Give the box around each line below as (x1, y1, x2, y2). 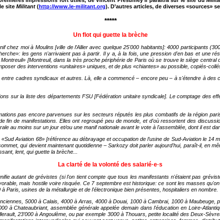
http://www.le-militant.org (39, 3, 106, 9)
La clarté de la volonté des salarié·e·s (58, 161, 163, 168)
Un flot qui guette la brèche (73, 31, 148, 38)
